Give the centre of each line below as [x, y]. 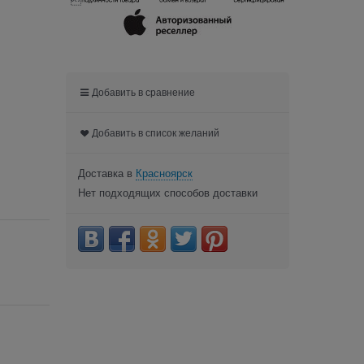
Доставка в [107, 173]
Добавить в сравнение [144, 92]
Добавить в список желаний [156, 133]
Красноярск [164, 173]
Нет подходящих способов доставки [168, 193]
